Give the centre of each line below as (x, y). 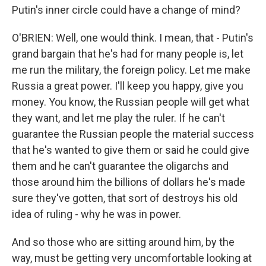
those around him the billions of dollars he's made (129, 182)
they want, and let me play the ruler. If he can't (118, 118)
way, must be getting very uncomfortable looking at (132, 258)
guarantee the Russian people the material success (133, 134)
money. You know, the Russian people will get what (131, 102)
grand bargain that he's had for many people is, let (128, 54)
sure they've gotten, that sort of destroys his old (125, 198)
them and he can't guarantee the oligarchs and (120, 166)
